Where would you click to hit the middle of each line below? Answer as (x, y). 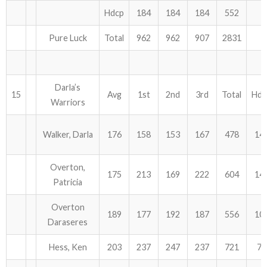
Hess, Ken (68, 247)
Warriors (68, 102)
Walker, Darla (68, 134)
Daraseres (68, 222)
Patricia (68, 182)
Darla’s (68, 87)
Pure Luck (68, 38)
